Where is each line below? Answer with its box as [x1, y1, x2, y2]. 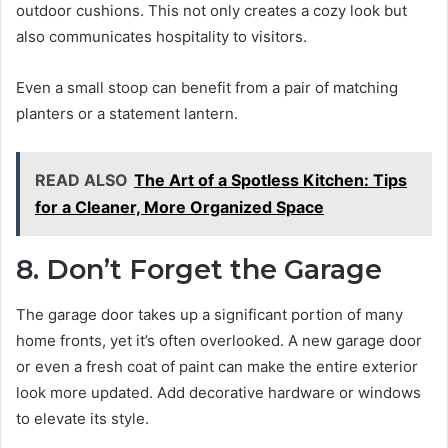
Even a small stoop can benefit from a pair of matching [16, 78, 398, 98]
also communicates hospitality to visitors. [16, 27, 307, 47]
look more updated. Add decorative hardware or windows [16, 382, 421, 402]
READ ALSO [35, 170, 128, 191]
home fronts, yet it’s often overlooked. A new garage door [16, 330, 422, 350]
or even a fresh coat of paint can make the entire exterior [16, 356, 418, 376]
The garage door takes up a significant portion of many [16, 304, 403, 324]
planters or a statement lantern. [16, 104, 238, 124]
